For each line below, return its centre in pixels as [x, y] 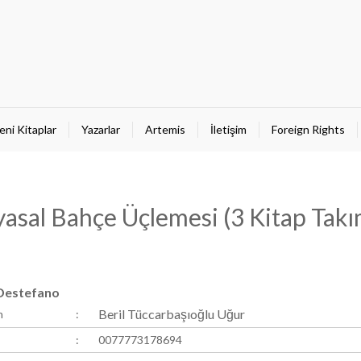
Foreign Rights [308, 129]
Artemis [165, 129]
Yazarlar [100, 129]
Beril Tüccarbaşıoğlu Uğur [171, 314]
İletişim [228, 129]
